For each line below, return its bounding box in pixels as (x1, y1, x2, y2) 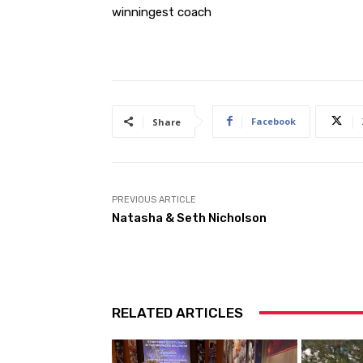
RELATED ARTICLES (112, 304, 243, 321)
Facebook (251, 114, 296, 127)
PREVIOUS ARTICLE (112, 194, 196, 205)
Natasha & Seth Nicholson (112, 210, 267, 225)
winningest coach (112, 4, 211, 19)
